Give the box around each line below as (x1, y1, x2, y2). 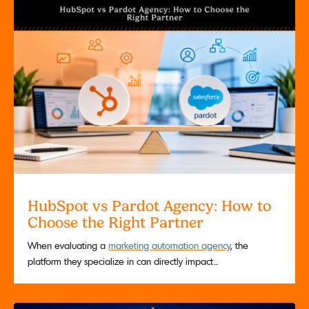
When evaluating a (28, 239, 108, 252)
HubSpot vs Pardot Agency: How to (28, 197, 271, 215)
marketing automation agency (108, 239, 230, 252)
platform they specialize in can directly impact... (28, 255, 218, 268)
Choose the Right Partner (28, 213, 203, 232)
